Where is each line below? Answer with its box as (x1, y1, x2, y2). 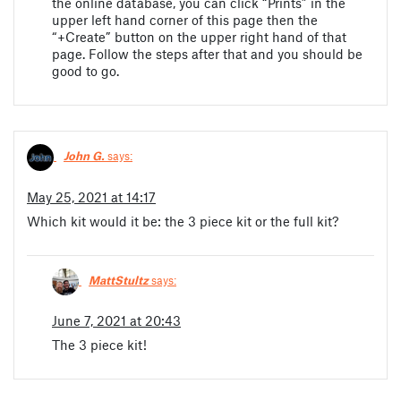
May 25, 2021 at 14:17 (27, 188, 156, 205)
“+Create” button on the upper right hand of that (52, 28, 346, 45)
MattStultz (89, 272, 149, 287)
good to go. (52, 62, 119, 79)
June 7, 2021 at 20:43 (52, 312, 181, 329)
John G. (64, 149, 105, 164)
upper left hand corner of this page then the (52, 11, 318, 28)
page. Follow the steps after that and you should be (52, 45, 363, 62)
